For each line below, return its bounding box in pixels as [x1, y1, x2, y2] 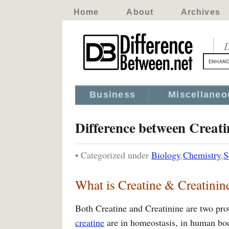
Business [89, 89, 136, 100]
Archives [180, 8, 220, 16]
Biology [151, 149, 180, 161]
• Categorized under [75, 149, 151, 161]
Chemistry [183, 149, 221, 161]
